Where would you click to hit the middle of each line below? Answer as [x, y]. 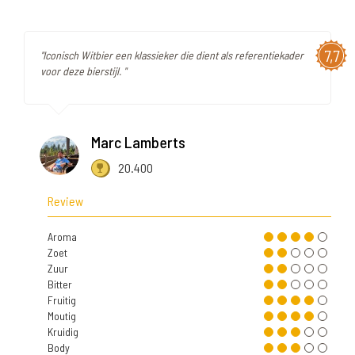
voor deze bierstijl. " [83, 71]
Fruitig [62, 300]
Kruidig [63, 332]
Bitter [60, 284]
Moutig [62, 316]
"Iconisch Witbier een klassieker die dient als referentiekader [172, 55]
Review [65, 201]
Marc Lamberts [138, 142]
